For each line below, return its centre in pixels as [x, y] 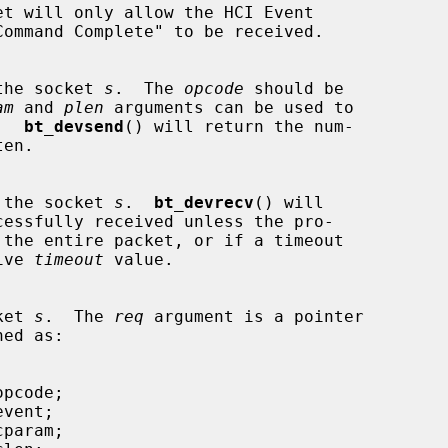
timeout [69, 259]
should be [294, 88]
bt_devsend [74, 126]
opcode [214, 88]
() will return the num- [239, 126]
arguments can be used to [229, 107]
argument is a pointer [254, 316]
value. [139, 259]
